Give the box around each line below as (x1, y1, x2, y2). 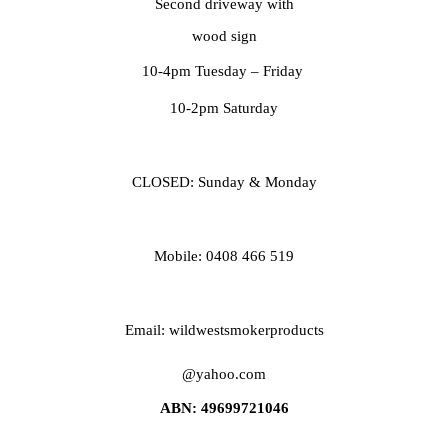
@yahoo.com (182, 365, 266, 382)
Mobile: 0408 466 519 (154, 247, 294, 264)
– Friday (250, 62, 307, 79)
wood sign (191, 27, 257, 44)
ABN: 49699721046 (159, 399, 289, 416)
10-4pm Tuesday (141, 62, 251, 79)
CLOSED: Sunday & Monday (131, 173, 317, 190)
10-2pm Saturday (170, 99, 278, 116)
